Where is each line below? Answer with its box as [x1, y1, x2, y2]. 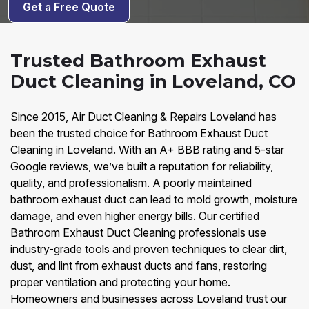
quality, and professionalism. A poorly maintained [10, 176, 252, 190]
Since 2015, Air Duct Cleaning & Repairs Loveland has [10, 110, 277, 123]
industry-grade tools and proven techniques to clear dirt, [10, 242, 287, 256]
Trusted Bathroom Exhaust [10, 50, 266, 72]
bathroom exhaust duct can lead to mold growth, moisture [10, 192, 297, 206]
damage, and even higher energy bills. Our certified [10, 209, 259, 223]
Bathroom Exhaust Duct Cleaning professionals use [10, 226, 266, 239]
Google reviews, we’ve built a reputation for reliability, [10, 159, 273, 173]
